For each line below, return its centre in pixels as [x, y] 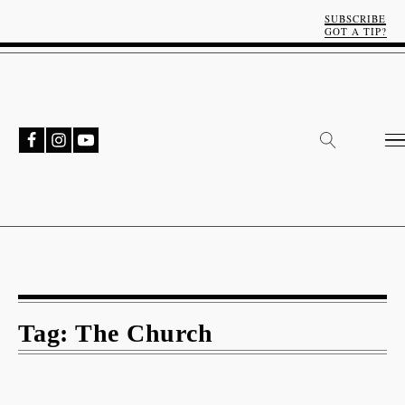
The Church [144, 333]
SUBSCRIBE [355, 19]
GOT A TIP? [356, 31]
